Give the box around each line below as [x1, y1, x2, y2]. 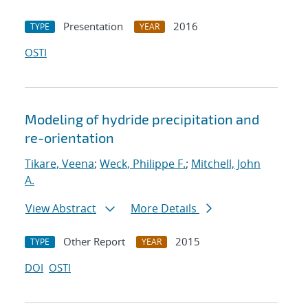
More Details [131, 201, 199, 217]
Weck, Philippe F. [100, 156, 186, 172]
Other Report [63, 234, 125, 249]
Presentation [63, 19, 123, 34]
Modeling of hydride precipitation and [25, 111, 259, 128]
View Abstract [25, 201, 96, 217]
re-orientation [25, 129, 114, 146]
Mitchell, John [191, 156, 261, 172]
